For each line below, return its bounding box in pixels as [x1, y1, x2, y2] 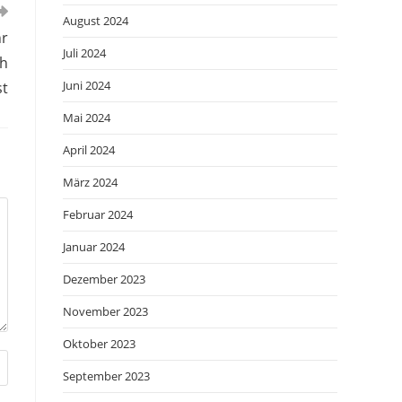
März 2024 [63, 174, 118, 190]
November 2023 [63, 303, 148, 319]
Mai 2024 [63, 109, 110, 126]
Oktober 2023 [63, 336, 135, 352]
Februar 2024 [63, 206, 133, 223]
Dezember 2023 [63, 271, 145, 287]
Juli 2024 [63, 45, 106, 61]
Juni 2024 [63, 77, 110, 93]
